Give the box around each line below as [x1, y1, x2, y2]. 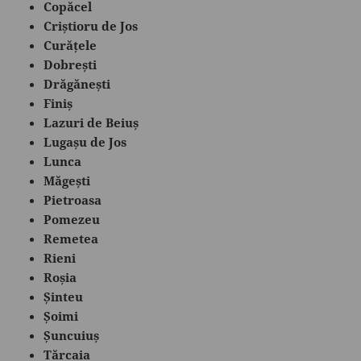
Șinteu [44, 288, 84, 305]
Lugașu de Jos [44, 133, 127, 150]
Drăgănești [44, 75, 111, 92]
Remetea [44, 230, 99, 247]
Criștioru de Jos [44, 17, 139, 34]
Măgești [44, 172, 91, 189]
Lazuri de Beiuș [44, 114, 139, 131]
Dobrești [44, 56, 98, 73]
